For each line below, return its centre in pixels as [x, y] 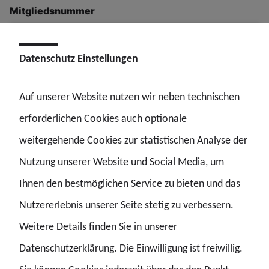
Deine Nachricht [49, 198]
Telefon [28, 135]
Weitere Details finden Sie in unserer [98, 226]
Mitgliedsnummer [52, 11]
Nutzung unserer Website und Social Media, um [122, 161]
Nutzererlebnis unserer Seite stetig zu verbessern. [126, 204]
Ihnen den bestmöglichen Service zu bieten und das [130, 183]
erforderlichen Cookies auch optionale [103, 118]
